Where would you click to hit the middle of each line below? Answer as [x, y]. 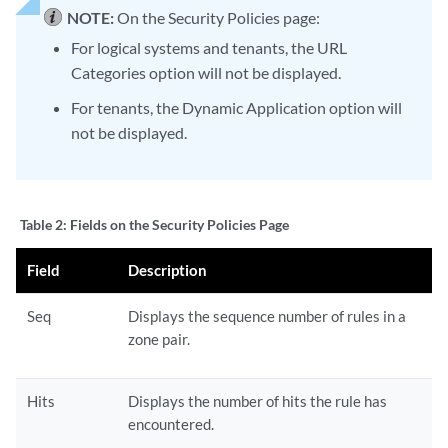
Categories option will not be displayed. [206, 72]
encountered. [171, 424]
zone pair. [159, 339]
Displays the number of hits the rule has [258, 401]
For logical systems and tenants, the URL [209, 47]
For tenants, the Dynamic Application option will [237, 107]
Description [168, 270]
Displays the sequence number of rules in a [267, 316]
